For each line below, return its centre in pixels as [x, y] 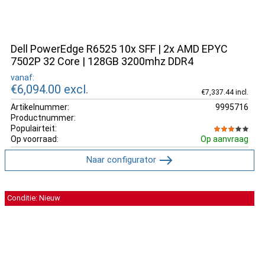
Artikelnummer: [40, 107]
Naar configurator [122, 159]
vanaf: [22, 77]
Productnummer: [43, 117]
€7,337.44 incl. [224, 92]
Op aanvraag [224, 139]
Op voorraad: [35, 139]
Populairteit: [34, 128]
